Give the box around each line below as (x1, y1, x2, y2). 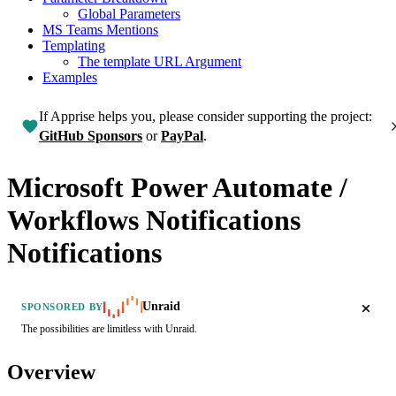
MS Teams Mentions (42, 21, 158, 37)
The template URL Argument (78, 53, 241, 69)
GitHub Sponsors (39, 127, 142, 143)
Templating (42, 37, 105, 53)
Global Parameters (78, 5, 180, 21)
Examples (42, 69, 97, 85)
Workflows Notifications (7, 204, 301, 237)
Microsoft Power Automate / (7, 171, 347, 204)
